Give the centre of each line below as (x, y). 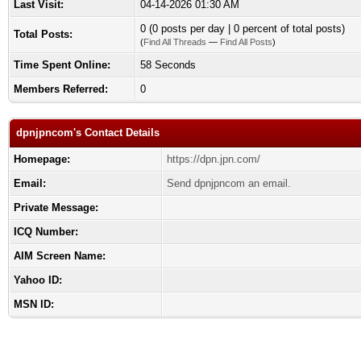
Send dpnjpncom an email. (229, 183)
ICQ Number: (46, 232)
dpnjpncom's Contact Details (88, 133)
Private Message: (56, 207)
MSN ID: (34, 304)
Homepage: (42, 159)
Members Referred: (61, 89)
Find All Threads (175, 42)
